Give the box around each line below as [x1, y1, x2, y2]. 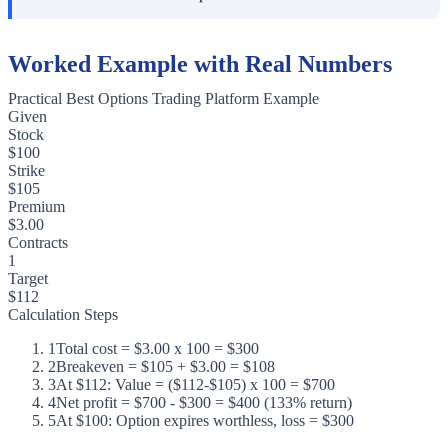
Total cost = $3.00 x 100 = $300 [56, 340, 259, 358]
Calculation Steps [8, 306, 118, 324]
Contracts [8, 234, 68, 252]
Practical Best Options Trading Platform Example [8, 90, 319, 108]
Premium [8, 198, 65, 216]
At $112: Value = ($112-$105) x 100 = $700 [56, 376, 335, 394]
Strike [8, 162, 45, 180]
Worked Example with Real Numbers [8, 51, 392, 78]
